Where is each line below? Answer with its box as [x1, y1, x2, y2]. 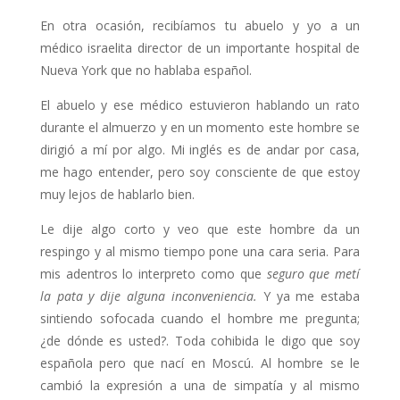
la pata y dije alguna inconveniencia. [39, 287, 257, 304]
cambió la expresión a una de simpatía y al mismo [39, 377, 361, 394]
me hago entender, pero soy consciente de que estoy [39, 163, 361, 180]
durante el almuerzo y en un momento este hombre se [39, 119, 361, 136]
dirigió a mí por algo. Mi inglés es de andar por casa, [39, 141, 361, 158]
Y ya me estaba [256, 287, 361, 304]
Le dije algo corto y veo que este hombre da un [39, 221, 361, 237]
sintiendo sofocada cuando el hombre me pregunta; [39, 310, 361, 327]
